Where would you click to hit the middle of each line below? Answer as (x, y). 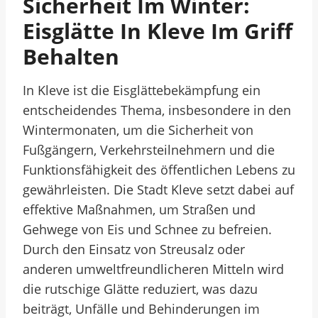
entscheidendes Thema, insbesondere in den (157, 110)
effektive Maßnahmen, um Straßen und (139, 209)
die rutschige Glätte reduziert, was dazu (140, 289)
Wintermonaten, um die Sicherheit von (138, 130)
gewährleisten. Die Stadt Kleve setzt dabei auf (158, 190)
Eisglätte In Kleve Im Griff (158, 31)
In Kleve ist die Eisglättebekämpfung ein (142, 90)
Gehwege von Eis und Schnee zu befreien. (147, 229)
